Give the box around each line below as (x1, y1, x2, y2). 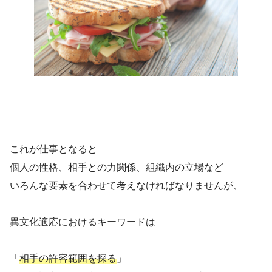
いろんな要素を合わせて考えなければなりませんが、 (10, 180, 243, 191)
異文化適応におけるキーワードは (10, 216, 155, 227)
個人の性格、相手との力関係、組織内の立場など (10, 161, 223, 172)
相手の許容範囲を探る (19, 253, 117, 263)
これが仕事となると (10, 143, 97, 154)
